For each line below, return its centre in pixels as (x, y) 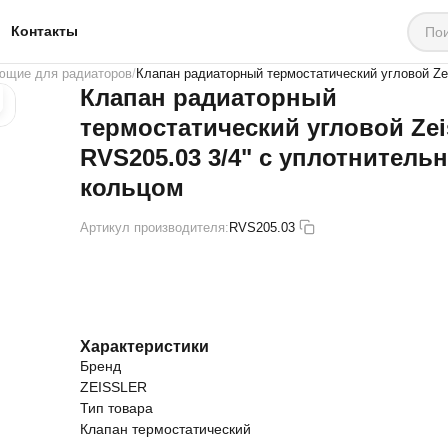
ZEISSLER (113, 386)
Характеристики (144, 345)
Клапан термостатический (165, 428)
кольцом (132, 187)
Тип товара (116, 407)
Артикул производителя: (154, 227)
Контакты (44, 31)
